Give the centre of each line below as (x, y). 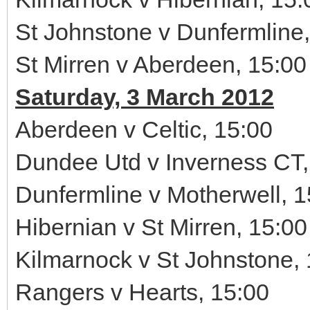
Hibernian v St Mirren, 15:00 (161, 227)
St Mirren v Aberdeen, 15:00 (161, 64)
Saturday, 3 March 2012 (145, 97)
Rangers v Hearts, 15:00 (142, 292)
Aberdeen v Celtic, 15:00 (144, 129)
